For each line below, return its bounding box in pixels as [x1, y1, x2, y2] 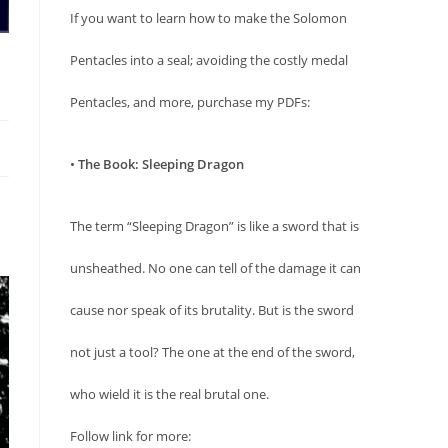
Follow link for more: [70, 426, 191, 445]
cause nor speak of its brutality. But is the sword [70, 300, 354, 319]
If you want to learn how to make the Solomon [70, 8, 347, 27]
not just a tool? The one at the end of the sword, [70, 342, 355, 361]
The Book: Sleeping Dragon [78, 154, 244, 173]
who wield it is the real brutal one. [70, 384, 269, 403]
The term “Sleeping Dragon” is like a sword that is [70, 216, 359, 235]
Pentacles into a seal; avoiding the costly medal [70, 50, 348, 69]
